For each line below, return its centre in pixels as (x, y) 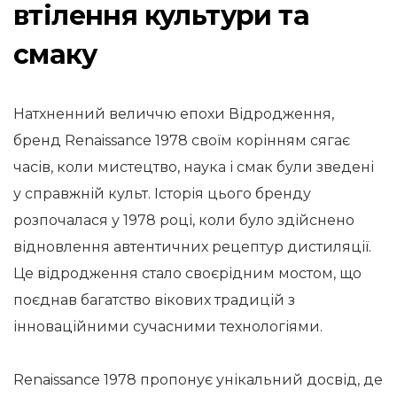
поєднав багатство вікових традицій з (154, 300)
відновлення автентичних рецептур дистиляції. (192, 247)
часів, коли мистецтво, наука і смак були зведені (194, 167)
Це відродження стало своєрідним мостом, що (187, 273)
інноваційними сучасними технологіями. (168, 327)
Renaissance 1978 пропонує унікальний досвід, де (198, 380)
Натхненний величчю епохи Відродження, (174, 114)
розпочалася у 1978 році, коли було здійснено (184, 220)
